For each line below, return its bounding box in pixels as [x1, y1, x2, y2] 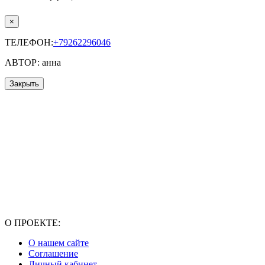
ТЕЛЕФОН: [5, 37, 53, 48]
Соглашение [28, 248, 78, 259]
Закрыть [9, 79, 39, 89]
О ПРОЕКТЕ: [5, 218, 60, 228]
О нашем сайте [28, 238, 89, 248]
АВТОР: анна [5, 57, 61, 68]
